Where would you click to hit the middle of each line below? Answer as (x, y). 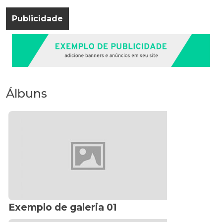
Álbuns (27, 94)
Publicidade (37, 18)
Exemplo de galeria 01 (63, 207)
